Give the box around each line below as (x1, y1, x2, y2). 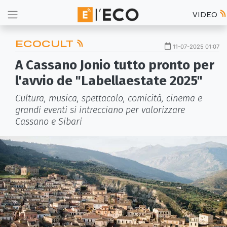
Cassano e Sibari (15, 116, 82, 127)
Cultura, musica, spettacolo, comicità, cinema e (15, 93, 202, 104)
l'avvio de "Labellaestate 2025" (15, 73, 203, 89)
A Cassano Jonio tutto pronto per (15, 57, 214, 73)
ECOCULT (15, 37, 76, 50)
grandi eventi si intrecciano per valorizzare (15, 104, 185, 116)
